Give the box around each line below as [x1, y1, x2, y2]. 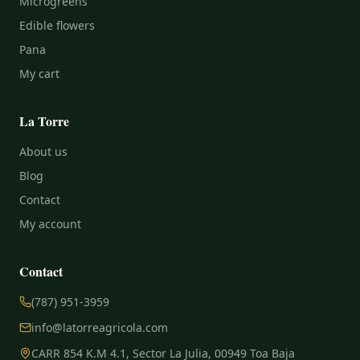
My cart [19, 66, 59, 81]
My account [19, 216, 81, 231]
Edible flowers [19, 18, 95, 33]
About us [19, 144, 67, 159]
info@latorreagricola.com [31, 320, 168, 335]
